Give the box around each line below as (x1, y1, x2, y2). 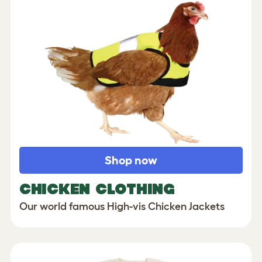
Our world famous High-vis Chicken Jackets (19, 200, 225, 212)
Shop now (105, 153, 157, 167)
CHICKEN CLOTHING (19, 180, 175, 197)
